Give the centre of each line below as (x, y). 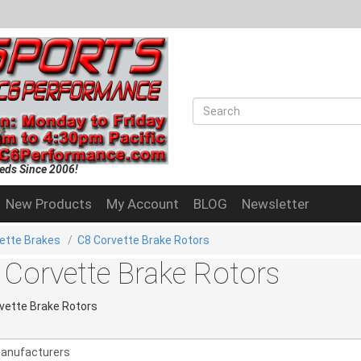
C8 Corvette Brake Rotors (143, 240)
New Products (49, 203)
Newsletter (276, 203)
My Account (143, 203)
